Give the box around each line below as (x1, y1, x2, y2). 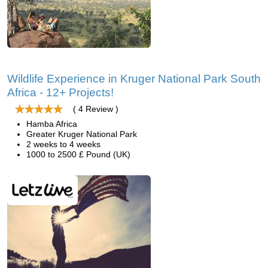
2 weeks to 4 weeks (26, 139, 100, 149)
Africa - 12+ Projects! (7, 86, 114, 99)
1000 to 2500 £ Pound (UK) (26, 150, 130, 159)
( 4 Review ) (73, 104, 118, 114)
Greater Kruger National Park (26, 129, 137, 139)
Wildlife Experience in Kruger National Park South (7, 72, 261, 85)
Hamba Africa (26, 119, 77, 129)
